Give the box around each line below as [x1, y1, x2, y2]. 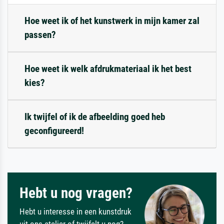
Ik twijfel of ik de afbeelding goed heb [24, 110, 165, 122]
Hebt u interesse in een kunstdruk [19, 206, 131, 216]
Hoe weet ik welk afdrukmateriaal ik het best [24, 62, 191, 74]
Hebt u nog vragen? [19, 184, 132, 201]
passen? [24, 28, 56, 40]
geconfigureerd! [24, 124, 84, 136]
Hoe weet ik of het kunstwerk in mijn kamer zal [24, 14, 199, 26]
